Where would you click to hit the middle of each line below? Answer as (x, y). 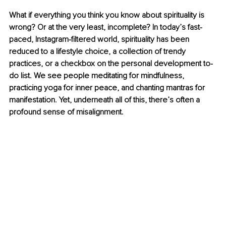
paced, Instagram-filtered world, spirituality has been (100, 40)
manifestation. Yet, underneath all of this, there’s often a (105, 100)
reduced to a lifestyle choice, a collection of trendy (98, 52)
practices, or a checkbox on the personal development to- (111, 64)
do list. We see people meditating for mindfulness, (98, 76)
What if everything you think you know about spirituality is (108, 15)
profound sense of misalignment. (66, 112)
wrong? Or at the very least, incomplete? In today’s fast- (106, 27)
